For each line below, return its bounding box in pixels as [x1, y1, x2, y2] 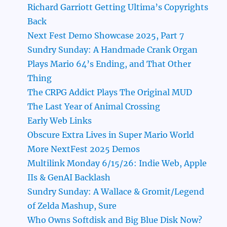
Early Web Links [27, 116, 92, 126]
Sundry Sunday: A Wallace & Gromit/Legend [27, 186, 205, 197]
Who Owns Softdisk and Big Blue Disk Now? [27, 215, 203, 225]
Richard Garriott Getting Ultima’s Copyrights [27, 2, 209, 13]
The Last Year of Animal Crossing [27, 101, 161, 112]
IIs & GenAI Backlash [27, 172, 111, 183]
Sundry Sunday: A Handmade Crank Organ [27, 45, 198, 55]
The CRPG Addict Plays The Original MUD [27, 87, 193, 98]
